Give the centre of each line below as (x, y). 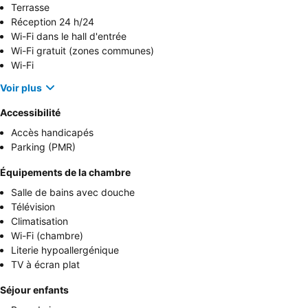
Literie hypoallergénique (65, 250)
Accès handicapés (52, 132)
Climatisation (40, 221)
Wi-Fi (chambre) (47, 235)
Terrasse (30, 7)
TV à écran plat (45, 264)
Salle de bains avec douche (73, 192)
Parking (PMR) (43, 147)
